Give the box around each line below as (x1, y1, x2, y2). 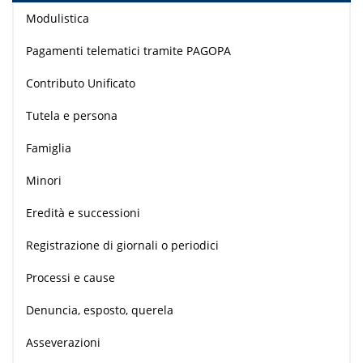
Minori (26, 173, 62, 188)
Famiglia (26, 140, 71, 156)
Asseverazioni (26, 335, 100, 350)
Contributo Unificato (26, 75, 135, 91)
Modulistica (26, 11, 89, 26)
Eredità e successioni (26, 205, 140, 220)
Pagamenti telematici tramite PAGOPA (26, 43, 231, 58)
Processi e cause (26, 270, 115, 285)
